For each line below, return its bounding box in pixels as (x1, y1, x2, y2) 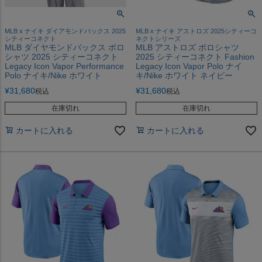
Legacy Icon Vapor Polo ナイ (136, 61, 242, 71)
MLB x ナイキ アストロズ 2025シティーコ (136, 27, 257, 35)
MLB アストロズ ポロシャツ (136, 42, 239, 52)
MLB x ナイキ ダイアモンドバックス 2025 (5, 27, 126, 35)
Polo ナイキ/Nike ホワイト (5, 70, 102, 80)
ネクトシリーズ (136, 35, 181, 42)
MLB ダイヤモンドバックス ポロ (5, 42, 125, 52)
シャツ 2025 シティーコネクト (5, 51, 118, 61)
